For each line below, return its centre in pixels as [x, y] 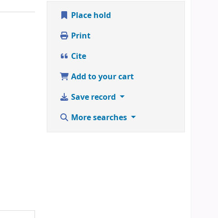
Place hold [90, 15]
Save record [93, 97]
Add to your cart [101, 77]
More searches [99, 118]
